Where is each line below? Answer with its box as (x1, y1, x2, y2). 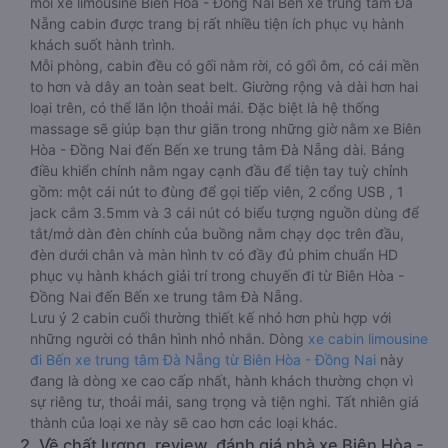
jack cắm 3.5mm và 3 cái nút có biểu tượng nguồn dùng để (30, 204, 419, 221)
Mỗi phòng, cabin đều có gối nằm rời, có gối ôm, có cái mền (30, 57, 419, 74)
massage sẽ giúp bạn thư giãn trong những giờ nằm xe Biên (30, 120, 421, 137)
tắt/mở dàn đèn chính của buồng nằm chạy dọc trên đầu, (30, 225, 404, 242)
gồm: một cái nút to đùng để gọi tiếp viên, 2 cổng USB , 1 (30, 183, 404, 200)
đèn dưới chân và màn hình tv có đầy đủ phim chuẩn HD (30, 246, 398, 263)
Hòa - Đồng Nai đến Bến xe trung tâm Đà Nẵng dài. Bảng (30, 141, 405, 158)
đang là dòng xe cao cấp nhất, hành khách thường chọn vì (30, 372, 413, 389)
